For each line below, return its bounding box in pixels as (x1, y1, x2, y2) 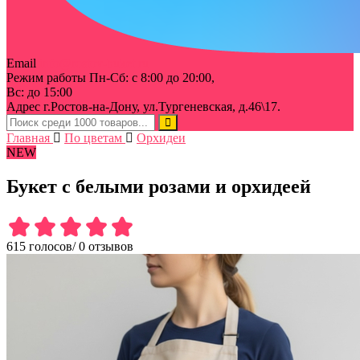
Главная (6, 130, 50, 145)
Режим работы (6, 70, 86, 84)
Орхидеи (137, 130, 186, 145)
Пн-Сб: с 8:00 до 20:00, (86, 70, 215, 84)
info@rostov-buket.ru (39, 55, 149, 70)
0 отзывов (79, 239, 133, 253)
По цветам (64, 130, 122, 145)
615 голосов (6, 239, 72, 253)
